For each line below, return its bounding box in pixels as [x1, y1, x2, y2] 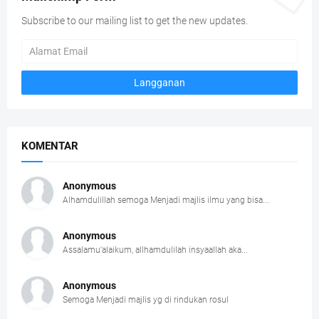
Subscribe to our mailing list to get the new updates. [21, 15, 248, 26]
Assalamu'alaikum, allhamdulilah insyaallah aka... [63, 245, 248, 255]
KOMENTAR [21, 140, 78, 152]
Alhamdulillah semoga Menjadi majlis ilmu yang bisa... [63, 195, 269, 205]
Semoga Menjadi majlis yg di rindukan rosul [63, 295, 229, 305]
